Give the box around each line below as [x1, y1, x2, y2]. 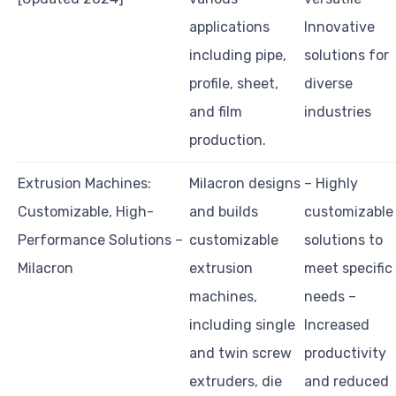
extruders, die [189, 373, 282, 391]
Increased [304, 316, 369, 334]
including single [189, 316, 295, 334]
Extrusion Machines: [18, 175, 151, 193]
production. [189, 132, 266, 149]
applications [189, 19, 270, 36]
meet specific [304, 260, 392, 278]
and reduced [304, 373, 389, 391]
